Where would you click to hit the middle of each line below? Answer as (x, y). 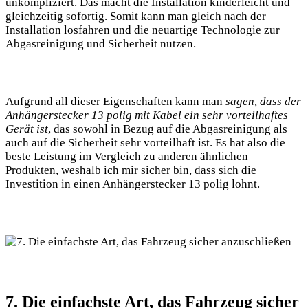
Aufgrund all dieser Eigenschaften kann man (115, 102)
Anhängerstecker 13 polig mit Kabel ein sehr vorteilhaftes (147, 115)
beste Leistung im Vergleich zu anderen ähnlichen (127, 157)
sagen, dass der (263, 102)
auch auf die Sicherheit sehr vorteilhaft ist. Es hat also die (145, 143)
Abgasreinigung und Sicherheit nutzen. (101, 44)
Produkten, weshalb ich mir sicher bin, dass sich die (131, 170)
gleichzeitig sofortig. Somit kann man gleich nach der (136, 16)
